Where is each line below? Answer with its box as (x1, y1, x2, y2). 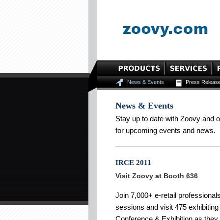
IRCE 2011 (115, 159, 151, 166)
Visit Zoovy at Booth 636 (115, 172, 198, 180)
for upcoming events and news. (115, 126, 216, 135)
